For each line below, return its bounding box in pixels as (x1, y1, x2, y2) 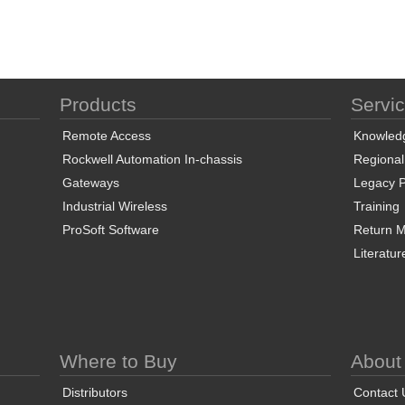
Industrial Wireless (61, 199, 167, 213)
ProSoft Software (61, 222, 159, 237)
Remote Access (61, 128, 151, 143)
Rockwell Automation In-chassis (61, 152, 242, 166)
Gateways (61, 175, 119, 190)
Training (353, 199, 400, 213)
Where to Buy (59, 351, 177, 372)
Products (59, 94, 137, 115)
